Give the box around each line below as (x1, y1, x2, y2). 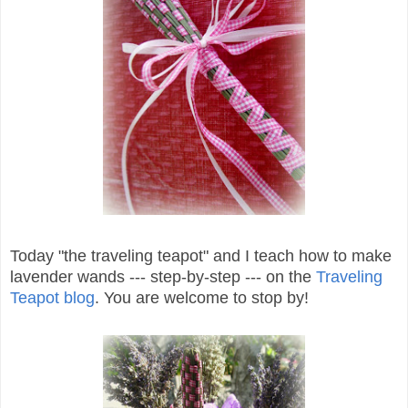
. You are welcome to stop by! (95, 288, 309, 307)
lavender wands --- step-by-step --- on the (10, 267, 316, 286)
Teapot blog (10, 288, 95, 307)
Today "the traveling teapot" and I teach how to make (10, 246, 392, 265)
